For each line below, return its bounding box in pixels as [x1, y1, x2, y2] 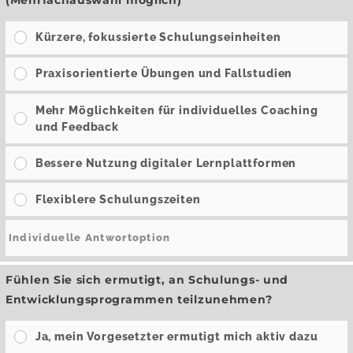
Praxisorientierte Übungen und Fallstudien [35, 67, 293, 80]
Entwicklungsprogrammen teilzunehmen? [6, 292, 273, 307]
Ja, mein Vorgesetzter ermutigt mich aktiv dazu [35, 330, 318, 344]
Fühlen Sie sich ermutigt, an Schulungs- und [6, 272, 289, 287]
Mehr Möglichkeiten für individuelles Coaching [35, 103, 318, 117]
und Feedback [35, 120, 119, 133]
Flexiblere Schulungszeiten [35, 192, 201, 206]
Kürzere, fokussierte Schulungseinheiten [35, 31, 281, 44]
